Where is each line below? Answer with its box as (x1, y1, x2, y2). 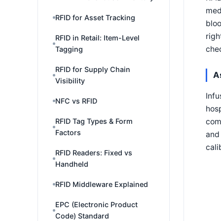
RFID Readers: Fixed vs (55, 148, 132, 157)
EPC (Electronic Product (55, 200, 138, 209)
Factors (55, 128, 81, 137)
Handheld (55, 160, 88, 168)
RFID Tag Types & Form (55, 117, 133, 125)
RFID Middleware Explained (55, 180, 148, 188)
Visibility (55, 76, 85, 85)
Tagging (55, 45, 83, 53)
